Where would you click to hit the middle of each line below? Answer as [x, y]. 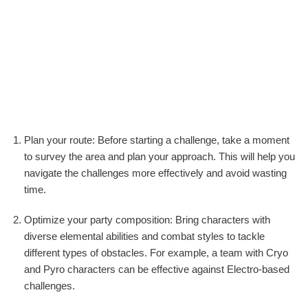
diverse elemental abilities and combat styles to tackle [144, 236]
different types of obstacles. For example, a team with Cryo [156, 253]
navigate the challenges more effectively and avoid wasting [155, 173]
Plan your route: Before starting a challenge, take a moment [157, 140]
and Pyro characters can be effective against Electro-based [157, 269]
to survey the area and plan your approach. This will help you [159, 157]
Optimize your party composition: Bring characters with [147, 220]
